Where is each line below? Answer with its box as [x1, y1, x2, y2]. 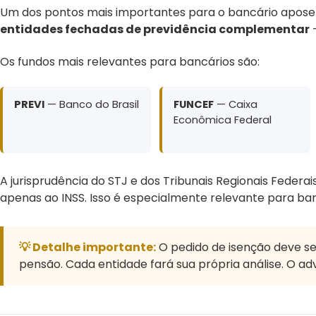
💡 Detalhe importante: [19, 238, 156, 255]
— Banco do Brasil [44, 97, 139, 111]
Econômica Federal [174, 112, 272, 127]
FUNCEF [174, 97, 214, 111]
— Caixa [214, 97, 257, 111]
